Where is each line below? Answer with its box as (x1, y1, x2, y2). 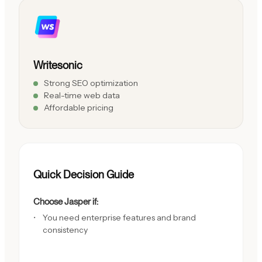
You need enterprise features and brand (43, 212, 196, 223)
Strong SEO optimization (44, 77, 138, 88)
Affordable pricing (44, 102, 113, 113)
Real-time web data (44, 89, 120, 101)
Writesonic (33, 58, 82, 71)
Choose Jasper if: (33, 195, 98, 207)
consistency (43, 224, 88, 235)
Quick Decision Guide (33, 168, 134, 181)
